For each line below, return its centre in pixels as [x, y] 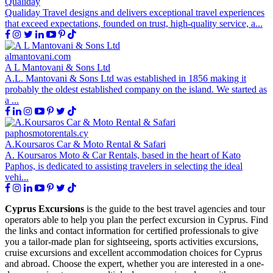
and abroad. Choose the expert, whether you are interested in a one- [134, 263]
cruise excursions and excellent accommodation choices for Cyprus [133, 252]
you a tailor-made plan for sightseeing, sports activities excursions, [132, 241]
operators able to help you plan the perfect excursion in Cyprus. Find [136, 219]
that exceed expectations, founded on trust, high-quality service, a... [134, 23]
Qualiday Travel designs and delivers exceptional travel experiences [135, 12]
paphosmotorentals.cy [47, 133]
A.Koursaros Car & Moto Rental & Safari [85, 144]
